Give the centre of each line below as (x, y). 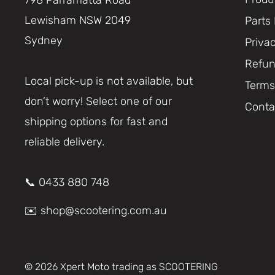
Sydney (44, 40)
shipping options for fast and (96, 121)
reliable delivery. (64, 141)
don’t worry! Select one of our (98, 101)
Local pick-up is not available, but (109, 81)
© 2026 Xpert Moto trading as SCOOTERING (121, 266)
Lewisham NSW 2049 (78, 20)
